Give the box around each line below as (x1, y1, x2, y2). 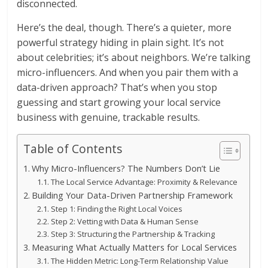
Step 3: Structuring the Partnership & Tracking (50, 229, 215, 240)
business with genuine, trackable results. (17, 111, 200, 124)
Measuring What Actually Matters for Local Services (32, 242, 237, 254)
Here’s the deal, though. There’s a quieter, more (17, 21, 232, 35)
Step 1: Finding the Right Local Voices (50, 203, 182, 215)
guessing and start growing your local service (17, 96, 221, 109)
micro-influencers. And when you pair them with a (17, 66, 239, 80)
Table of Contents (23, 141, 123, 157)
